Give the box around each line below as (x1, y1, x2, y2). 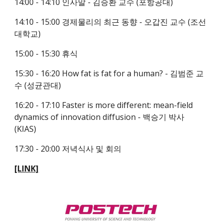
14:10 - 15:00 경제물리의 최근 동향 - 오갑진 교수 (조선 (14, 16, 207, 27)
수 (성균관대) (14, 80, 61, 91)
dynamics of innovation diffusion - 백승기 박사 (14, 111, 185, 122)
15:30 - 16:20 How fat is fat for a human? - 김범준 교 (14, 68, 204, 79)
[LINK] (14, 163, 39, 174)
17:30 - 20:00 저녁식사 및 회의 (14, 143, 122, 154)
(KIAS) (14, 123, 37, 134)
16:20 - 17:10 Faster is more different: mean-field (14, 100, 193, 111)
